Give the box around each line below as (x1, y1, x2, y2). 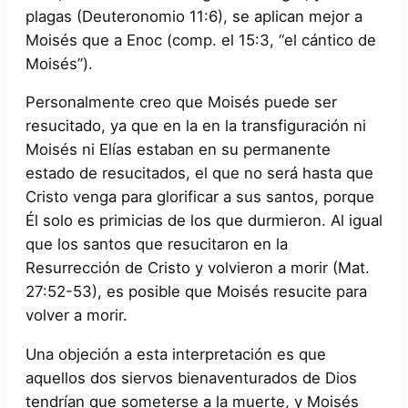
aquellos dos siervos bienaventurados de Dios (25, 369, 357, 388)
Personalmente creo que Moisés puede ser (25, 93, 337, 112)
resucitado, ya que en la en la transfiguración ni (25, 117, 366, 136)
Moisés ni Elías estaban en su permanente (25, 140, 331, 159)
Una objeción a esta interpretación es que (25, 345, 326, 364)
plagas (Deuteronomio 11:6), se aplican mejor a (25, 6, 362, 25)
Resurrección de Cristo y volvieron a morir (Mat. (25, 259, 370, 278)
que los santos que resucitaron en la (25, 235, 288, 254)
